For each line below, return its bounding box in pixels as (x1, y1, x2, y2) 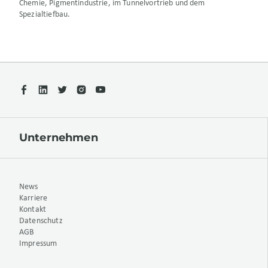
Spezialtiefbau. (19, 10, 71, 20)
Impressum (19, 239, 57, 249)
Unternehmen (19, 131, 98, 145)
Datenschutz (19, 217, 63, 226)
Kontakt (19, 205, 47, 215)
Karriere (19, 194, 48, 203)
